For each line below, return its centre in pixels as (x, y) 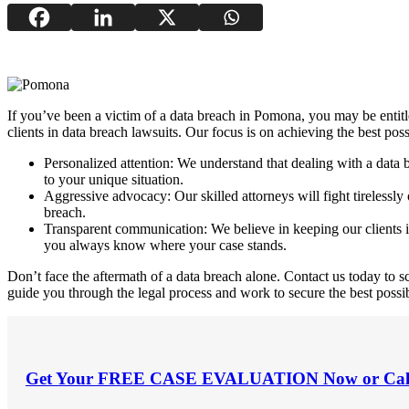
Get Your (62, 379)
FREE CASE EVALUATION (208, 379)
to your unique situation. (114, 179)
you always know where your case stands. (165, 245)
